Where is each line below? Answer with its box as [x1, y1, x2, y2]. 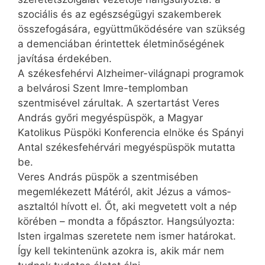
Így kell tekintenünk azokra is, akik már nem [18, 245, 224, 257]
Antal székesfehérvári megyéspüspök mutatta [18, 141, 235, 154]
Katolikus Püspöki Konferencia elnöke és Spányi [18, 127, 244, 139]
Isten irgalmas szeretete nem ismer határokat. [18, 230, 236, 243]
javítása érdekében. [18, 53, 112, 65]
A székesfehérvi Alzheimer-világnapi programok [18, 67, 244, 80]
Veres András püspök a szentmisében [18, 171, 198, 183]
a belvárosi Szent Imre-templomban [18, 82, 188, 95]
